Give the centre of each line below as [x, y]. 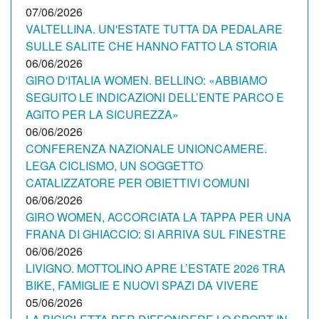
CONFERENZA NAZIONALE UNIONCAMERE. [146, 148]
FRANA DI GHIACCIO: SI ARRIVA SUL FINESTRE [156, 234]
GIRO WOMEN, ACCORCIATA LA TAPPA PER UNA [158, 217]
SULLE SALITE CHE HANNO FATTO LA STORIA [152, 46]
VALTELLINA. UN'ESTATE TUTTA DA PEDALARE [154, 29]
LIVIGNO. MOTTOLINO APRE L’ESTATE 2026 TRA [156, 268]
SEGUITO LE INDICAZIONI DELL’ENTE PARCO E [155, 97]
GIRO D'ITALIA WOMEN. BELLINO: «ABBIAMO [146, 80]
